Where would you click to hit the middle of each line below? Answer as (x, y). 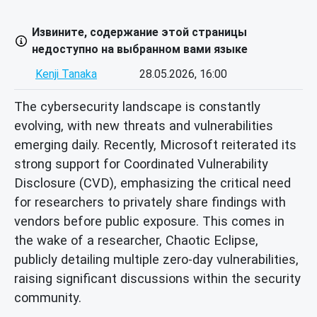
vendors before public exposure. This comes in (149, 221)
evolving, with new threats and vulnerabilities (144, 125)
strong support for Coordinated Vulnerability (141, 163)
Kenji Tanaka (66, 74)
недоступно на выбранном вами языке (140, 50)
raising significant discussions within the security (157, 278)
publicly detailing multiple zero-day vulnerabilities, (156, 259)
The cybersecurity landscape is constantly (137, 106)
